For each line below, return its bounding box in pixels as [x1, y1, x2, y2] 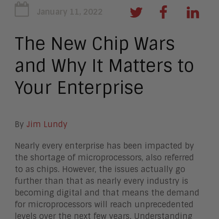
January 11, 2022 [37, 7, 103, 17]
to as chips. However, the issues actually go [15, 164, 185, 175]
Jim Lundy [26, 119, 67, 130]
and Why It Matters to [15, 55, 194, 77]
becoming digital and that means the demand [15, 188, 199, 198]
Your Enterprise [15, 77, 144, 99]
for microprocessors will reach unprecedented [15, 199, 194, 210]
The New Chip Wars [15, 33, 175, 55]
